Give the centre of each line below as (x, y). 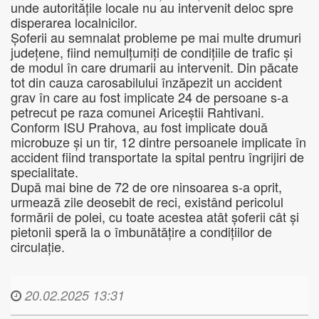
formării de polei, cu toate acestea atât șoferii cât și (155, 217)
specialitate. (46, 172)
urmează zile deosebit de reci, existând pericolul (147, 202)
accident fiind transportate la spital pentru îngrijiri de (157, 157)
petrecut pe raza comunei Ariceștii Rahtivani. (137, 112)
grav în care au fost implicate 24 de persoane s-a (150, 97)
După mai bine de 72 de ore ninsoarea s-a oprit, (146, 187)
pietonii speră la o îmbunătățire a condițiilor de (141, 232)
